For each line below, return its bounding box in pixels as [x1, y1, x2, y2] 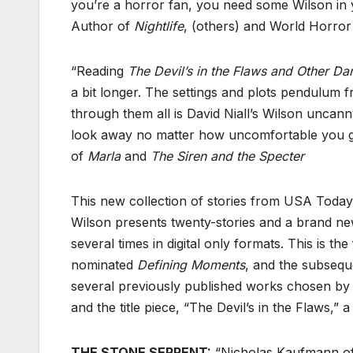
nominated [71, 257, 137, 273]
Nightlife [134, 18, 184, 35]
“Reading [71, 63, 128, 80]
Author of [71, 18, 134, 35]
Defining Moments [137, 257, 245, 273]
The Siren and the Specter [150, 148, 304, 165]
